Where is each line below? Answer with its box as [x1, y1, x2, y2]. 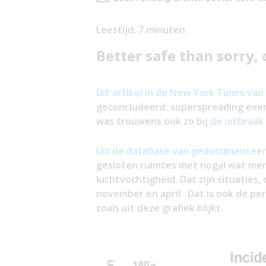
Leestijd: [96, 23, 138, 36]
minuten [145, 23, 185, 36]
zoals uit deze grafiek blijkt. [96, 201, 223, 214]
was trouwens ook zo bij [96, 114, 210, 128]
